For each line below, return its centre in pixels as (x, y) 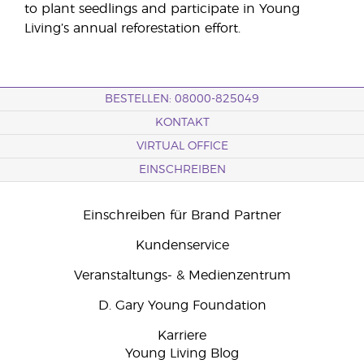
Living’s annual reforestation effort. (132, 28)
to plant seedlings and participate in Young (162, 9)
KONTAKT (182, 123)
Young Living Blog (182, 353)
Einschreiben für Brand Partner (182, 215)
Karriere (182, 336)
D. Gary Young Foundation (182, 305)
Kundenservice (182, 245)
